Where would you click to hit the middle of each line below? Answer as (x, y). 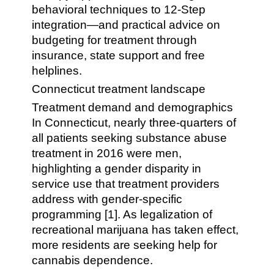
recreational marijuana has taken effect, (135, 230)
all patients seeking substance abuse (130, 138)
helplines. (57, 71)
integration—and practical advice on (126, 25)
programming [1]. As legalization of (122, 214)
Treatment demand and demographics (133, 107)
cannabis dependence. (93, 260)
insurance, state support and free (119, 55)
